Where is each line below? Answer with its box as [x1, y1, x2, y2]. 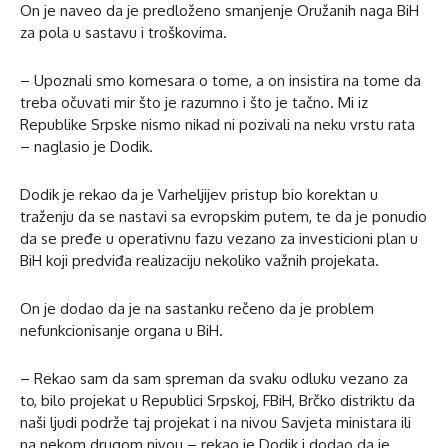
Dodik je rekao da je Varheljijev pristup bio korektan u [20, 184, 378, 204]
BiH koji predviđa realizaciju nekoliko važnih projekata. [20, 250, 379, 270]
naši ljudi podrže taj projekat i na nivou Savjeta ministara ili [20, 412, 411, 432]
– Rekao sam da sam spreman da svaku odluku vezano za [20, 368, 408, 388]
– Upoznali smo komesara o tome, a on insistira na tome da [20, 70, 421, 90]
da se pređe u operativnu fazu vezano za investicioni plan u [20, 228, 418, 248]
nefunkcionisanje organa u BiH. [20, 320, 223, 340]
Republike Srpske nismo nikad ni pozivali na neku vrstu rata [20, 114, 415, 134]
